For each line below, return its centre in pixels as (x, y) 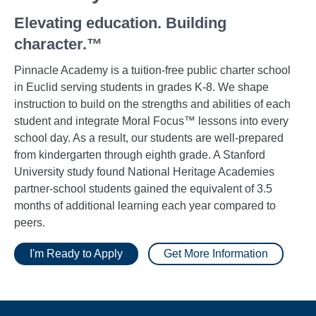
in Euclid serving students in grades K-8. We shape (141, 87)
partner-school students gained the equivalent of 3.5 (143, 189)
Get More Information (216, 254)
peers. (30, 223)
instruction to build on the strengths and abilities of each (152, 104)
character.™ (58, 44)
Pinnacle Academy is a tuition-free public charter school (152, 71)
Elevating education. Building (120, 23)
